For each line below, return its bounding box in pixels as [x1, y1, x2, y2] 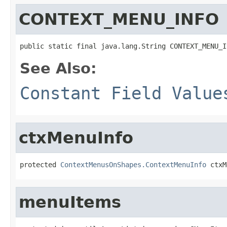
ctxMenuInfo [19, 128, 133, 147]
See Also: [20, 59, 97, 77]
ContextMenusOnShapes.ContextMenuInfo [60, 160, 206, 169]
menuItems [19, 193, 121, 211]
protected [20, 160, 60, 169]
